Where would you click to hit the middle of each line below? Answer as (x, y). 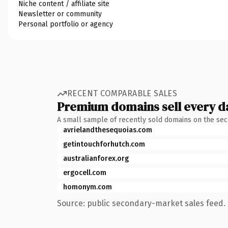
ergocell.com (85, 173)
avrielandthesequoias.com (108, 130)
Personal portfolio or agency (66, 24)
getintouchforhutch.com (104, 144)
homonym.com (88, 187)
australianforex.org (96, 158)
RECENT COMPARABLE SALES (122, 93)
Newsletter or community (60, 14)
